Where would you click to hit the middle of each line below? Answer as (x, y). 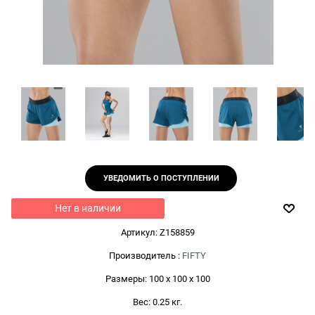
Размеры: (126, 278)
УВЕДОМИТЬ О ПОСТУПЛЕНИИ (161, 178)
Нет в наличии (88, 208)
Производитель (142, 255)
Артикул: (139, 232)
